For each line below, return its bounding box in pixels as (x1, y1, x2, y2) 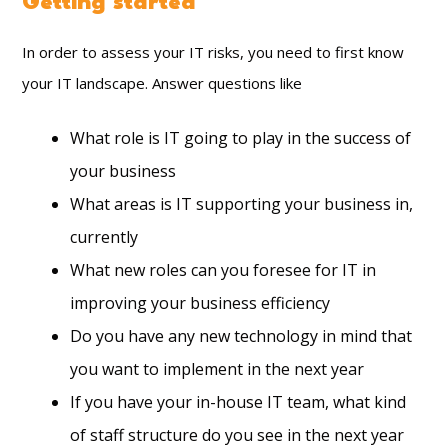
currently (70, 225, 139, 248)
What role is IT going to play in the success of (70, 126, 412, 149)
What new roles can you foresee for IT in (70, 258, 377, 281)
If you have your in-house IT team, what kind (70, 390, 407, 413)
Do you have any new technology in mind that (70, 324, 413, 347)
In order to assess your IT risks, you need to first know (22, 42, 405, 63)
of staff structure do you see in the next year (70, 423, 405, 446)
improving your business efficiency (70, 291, 331, 314)
